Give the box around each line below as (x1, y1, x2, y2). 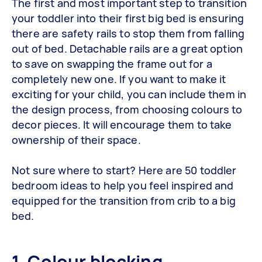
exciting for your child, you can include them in (12, 87, 247, 101)
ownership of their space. (12, 132, 141, 147)
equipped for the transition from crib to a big (12, 193, 236, 208)
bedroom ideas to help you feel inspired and (12, 178, 234, 192)
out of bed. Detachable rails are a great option (12, 41, 243, 56)
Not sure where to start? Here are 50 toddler (12, 163, 237, 177)
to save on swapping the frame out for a (12, 56, 212, 71)
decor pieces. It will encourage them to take (12, 117, 232, 132)
